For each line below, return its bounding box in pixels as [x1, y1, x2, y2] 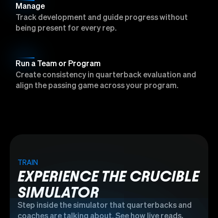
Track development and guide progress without [16, 14, 188, 22]
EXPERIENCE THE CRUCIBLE [18, 168, 199, 185]
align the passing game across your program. [16, 82, 179, 91]
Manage [16, 3, 45, 11]
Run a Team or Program [16, 60, 101, 69]
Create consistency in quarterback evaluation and [16, 72, 196, 80]
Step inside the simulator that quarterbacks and [18, 202, 192, 210]
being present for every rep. [16, 25, 117, 33]
